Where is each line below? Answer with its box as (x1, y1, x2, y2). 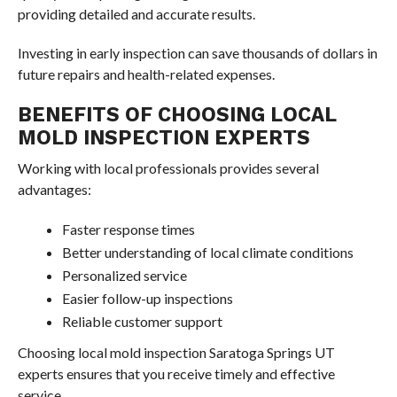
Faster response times (61, 221, 195, 237)
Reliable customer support (61, 313, 222, 330)
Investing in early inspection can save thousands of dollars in (17, 44, 378, 61)
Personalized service (61, 267, 187, 284)
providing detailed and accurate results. (17, 5, 255, 22)
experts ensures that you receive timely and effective (17, 365, 335, 382)
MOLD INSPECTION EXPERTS (17, 126, 310, 149)
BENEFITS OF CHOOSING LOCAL (17, 103, 336, 126)
